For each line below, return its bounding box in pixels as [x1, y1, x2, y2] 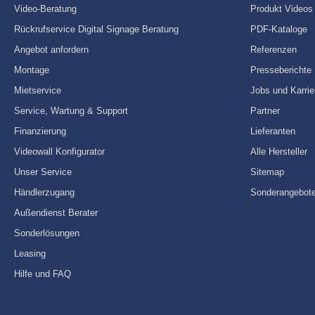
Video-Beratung [14, 4, 77, 14]
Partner [250, 105, 280, 116]
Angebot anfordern [14, 44, 89, 55]
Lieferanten [250, 126, 295, 136]
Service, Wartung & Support [14, 105, 128, 116]
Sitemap [250, 167, 284, 177]
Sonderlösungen [14, 228, 79, 238]
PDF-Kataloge [250, 24, 307, 34]
